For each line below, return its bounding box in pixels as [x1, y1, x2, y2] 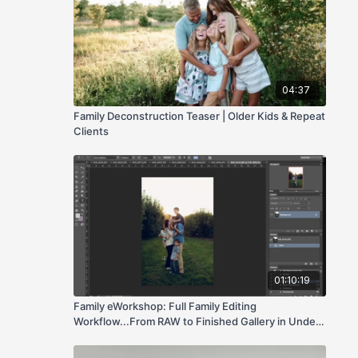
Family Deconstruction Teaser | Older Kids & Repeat [73, 109, 325, 122]
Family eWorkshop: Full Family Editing [73, 299, 257, 312]
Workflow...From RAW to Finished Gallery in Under [73, 314, 320, 328]
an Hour [73, 329, 113, 343]
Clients [73, 124, 109, 137]
